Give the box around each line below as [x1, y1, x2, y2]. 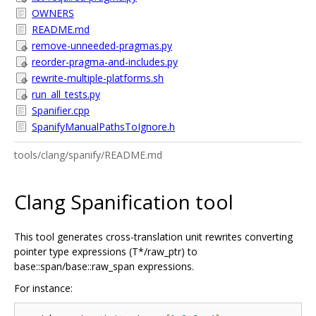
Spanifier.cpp [32, 104, 90, 117]
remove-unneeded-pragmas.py [32, 39, 172, 52]
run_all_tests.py [32, 87, 100, 101]
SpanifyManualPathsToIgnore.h [32, 120, 175, 133]
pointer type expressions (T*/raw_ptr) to [14, 244, 197, 258]
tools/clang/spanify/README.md [14, 148, 162, 162]
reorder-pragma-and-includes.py [32, 55, 178, 68]
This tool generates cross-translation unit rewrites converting [14, 229, 293, 243]
